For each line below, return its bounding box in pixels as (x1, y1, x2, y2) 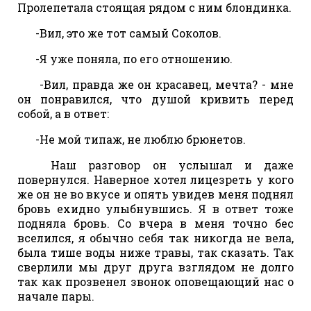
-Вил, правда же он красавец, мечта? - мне (27, 76, 294, 92)
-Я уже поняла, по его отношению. (27, 51, 233, 66)
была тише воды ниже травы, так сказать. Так (17, 244, 294, 260)
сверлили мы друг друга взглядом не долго (17, 259, 294, 274)
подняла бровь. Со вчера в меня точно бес (17, 215, 294, 230)
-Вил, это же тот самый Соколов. (27, 25, 221, 40)
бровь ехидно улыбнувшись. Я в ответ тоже (17, 201, 294, 216)
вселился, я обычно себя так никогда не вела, (17, 230, 294, 245)
